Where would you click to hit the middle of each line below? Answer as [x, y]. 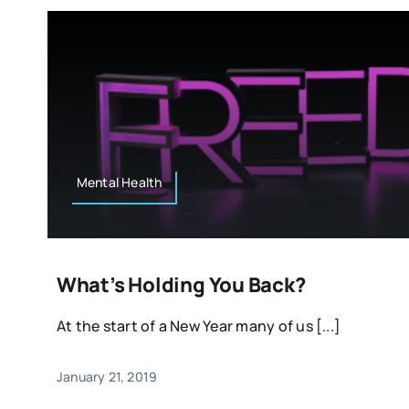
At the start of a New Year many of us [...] [199, 326]
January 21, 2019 [107, 377]
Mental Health [119, 183]
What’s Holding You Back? [181, 285]
